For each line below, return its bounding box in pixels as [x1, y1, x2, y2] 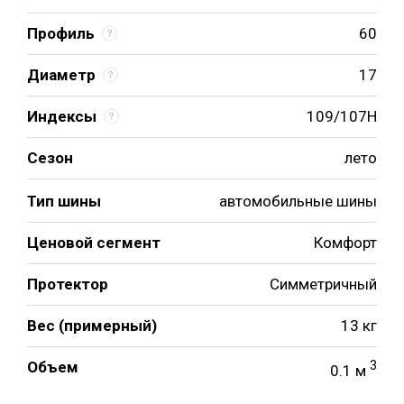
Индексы [27, 107, 96, 125]
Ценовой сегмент [27, 233, 161, 252]
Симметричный [270, 274, 377, 293]
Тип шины [27, 191, 101, 210]
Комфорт [314, 233, 377, 252]
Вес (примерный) [27, 316, 157, 335]
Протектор [27, 274, 108, 293]
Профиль [27, 24, 95, 42]
